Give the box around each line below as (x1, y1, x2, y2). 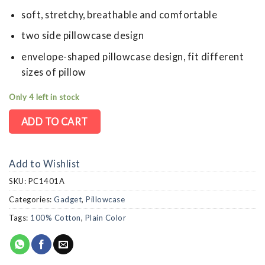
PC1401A (28, 176, 64, 186)
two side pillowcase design (21, 30, 144, 41)
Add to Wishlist (9, 157, 80, 169)
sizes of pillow (21, 66, 86, 78)
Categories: (9, 194, 54, 204)
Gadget (54, 194, 82, 204)
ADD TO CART (21, 116, 88, 128)
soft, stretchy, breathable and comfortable (21, 8, 218, 20)
